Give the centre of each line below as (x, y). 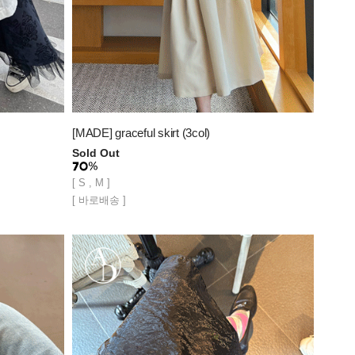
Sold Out (96, 153)
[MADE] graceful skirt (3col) (141, 132)
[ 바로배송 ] (99, 200)
